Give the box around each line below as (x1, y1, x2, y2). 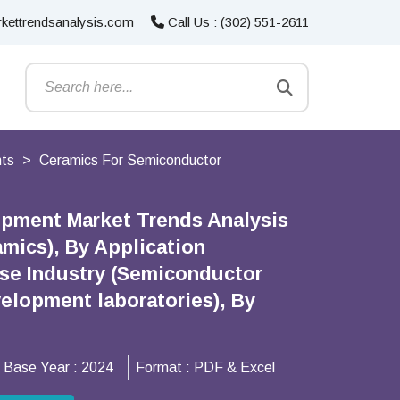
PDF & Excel (194, 360, 275, 375)
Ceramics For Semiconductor (39, 153, 221, 168)
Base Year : (4, 360, 81, 375)
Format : (136, 360, 194, 375)
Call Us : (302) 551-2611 (164, 14, 309, 29)
